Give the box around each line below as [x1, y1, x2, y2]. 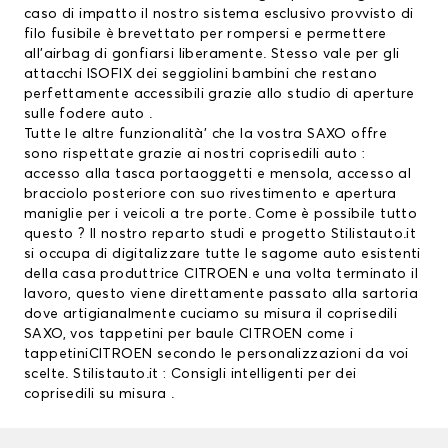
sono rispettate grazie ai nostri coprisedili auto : [24, 147, 366, 162]
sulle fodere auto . [24, 107, 153, 122]
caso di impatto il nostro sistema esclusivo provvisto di [24, 7, 414, 22]
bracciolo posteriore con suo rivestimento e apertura [24, 187, 397, 202]
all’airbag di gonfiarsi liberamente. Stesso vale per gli [24, 47, 400, 62]
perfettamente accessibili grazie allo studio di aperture [24, 87, 415, 102]
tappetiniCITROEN [24, 347, 153, 362]
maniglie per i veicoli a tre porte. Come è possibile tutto [24, 207, 418, 222]
